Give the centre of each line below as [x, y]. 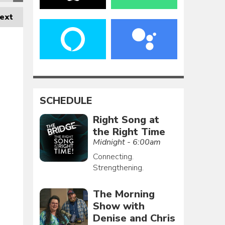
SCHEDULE [66, 101]
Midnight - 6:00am [127, 142]
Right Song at [126, 120]
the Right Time [129, 132]
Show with [119, 206]
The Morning [124, 194]
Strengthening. [118, 167]
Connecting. [113, 156]
